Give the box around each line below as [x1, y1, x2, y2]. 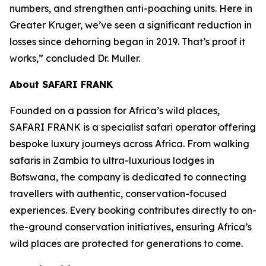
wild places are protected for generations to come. [9, 237, 243, 250]
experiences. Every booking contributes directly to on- [9, 204, 256, 217]
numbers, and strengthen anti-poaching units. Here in [9, 2, 252, 15]
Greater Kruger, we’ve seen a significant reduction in [9, 19, 252, 31]
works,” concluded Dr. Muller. [9, 52, 140, 65]
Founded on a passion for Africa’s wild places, [9, 104, 220, 117]
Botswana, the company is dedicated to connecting [9, 171, 246, 183]
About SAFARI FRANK [9, 78, 113, 91]
